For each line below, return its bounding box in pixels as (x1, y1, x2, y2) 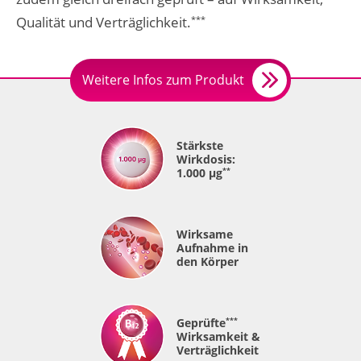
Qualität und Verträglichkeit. (16, 12, 191, 31)
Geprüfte (176, 314, 226, 330)
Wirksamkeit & (176, 328, 260, 344)
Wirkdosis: (176, 151, 235, 167)
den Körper (176, 253, 239, 269)
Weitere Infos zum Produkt (82, 70, 244, 89)
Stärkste (176, 137, 223, 153)
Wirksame (176, 226, 233, 242)
